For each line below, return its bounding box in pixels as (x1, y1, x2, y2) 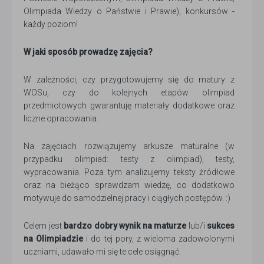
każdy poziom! (24, 19, 78, 29)
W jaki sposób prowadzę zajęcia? (24, 47, 153, 57)
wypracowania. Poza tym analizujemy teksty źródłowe (24, 167, 235, 177)
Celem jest (24, 221, 64, 230)
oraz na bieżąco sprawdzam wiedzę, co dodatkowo (24, 180, 235, 190)
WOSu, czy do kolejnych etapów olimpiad (24, 88, 235, 97)
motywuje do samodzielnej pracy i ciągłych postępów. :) (24, 193, 230, 203)
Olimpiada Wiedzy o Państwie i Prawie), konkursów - (24, 6, 235, 16)
